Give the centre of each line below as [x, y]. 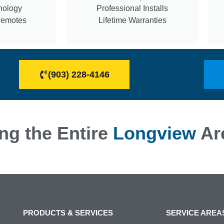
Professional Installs [132, 8]
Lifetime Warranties [132, 20]
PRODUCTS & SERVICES [68, 212]
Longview [154, 133]
